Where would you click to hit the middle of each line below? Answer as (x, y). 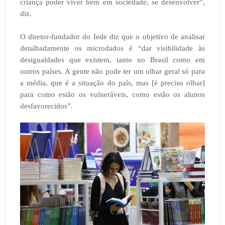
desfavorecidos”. (46, 106)
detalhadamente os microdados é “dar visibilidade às (113, 48)
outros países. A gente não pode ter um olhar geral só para (113, 72)
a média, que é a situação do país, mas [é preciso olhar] (113, 83)
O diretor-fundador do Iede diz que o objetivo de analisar (113, 37)
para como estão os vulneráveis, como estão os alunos (113, 95)
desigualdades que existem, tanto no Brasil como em (113, 60)
